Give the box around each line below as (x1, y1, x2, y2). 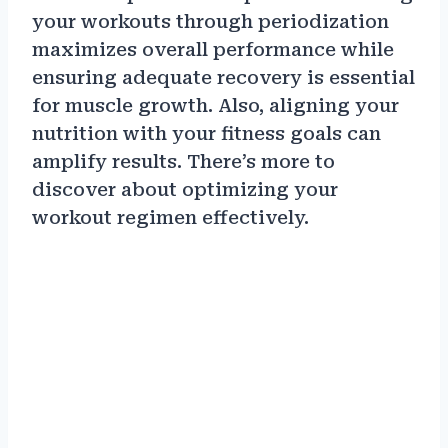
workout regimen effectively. (32, 206, 309, 228)
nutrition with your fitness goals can (32, 122, 381, 144)
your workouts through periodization (32, 10, 389, 32)
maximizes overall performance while (32, 38, 394, 60)
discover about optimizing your (32, 178, 338, 200)
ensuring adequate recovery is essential (32, 66, 415, 88)
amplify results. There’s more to (32, 150, 335, 172)
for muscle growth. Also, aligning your (32, 94, 399, 116)
